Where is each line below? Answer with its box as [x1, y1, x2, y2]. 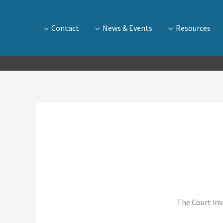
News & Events [103, 23, 152, 33]
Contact [51, 23, 79, 33]
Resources [176, 23, 211, 33]
